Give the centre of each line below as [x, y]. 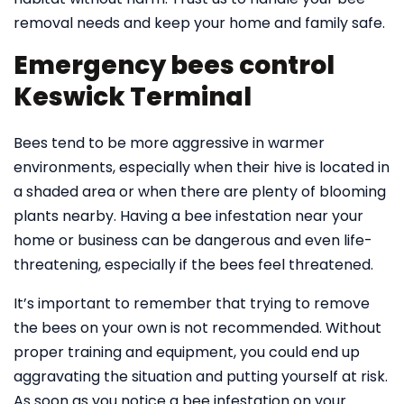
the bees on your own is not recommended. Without [197, 328]
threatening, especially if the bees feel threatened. [193, 265]
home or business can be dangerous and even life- [193, 240]
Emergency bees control [174, 65]
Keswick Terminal [133, 97]
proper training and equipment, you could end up [187, 352]
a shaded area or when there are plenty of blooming [200, 192]
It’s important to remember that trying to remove [192, 303]
